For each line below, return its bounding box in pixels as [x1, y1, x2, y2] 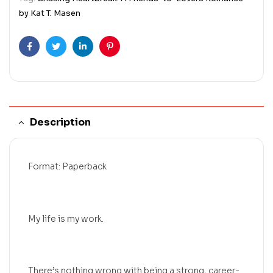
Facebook [28, 50, 71, 62]
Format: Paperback [28, 160, 107, 172]
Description [30, 115, 91, 129]
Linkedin [82, 50, 117, 62]
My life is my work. [28, 213, 104, 224]
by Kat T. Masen [19, 7, 80, 18]
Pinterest [108, 50, 149, 62]
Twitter [55, 50, 86, 62]
